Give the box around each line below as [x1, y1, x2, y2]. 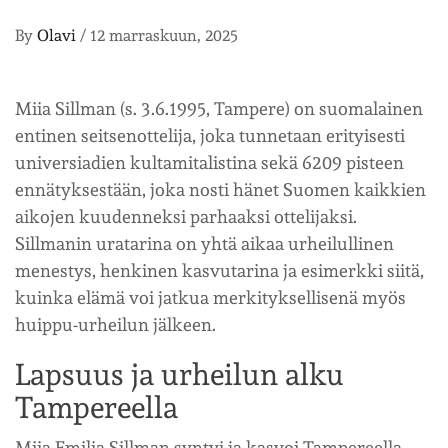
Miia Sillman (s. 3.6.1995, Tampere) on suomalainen [15, 97, 423, 119]
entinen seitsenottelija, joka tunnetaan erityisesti [15, 124, 405, 146]
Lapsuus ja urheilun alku [15, 356, 344, 392]
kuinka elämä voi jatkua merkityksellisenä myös [15, 286, 406, 308]
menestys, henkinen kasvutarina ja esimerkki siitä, [15, 259, 424, 281]
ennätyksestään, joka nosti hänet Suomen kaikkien [15, 178, 426, 200]
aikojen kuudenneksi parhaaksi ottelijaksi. [15, 205, 357, 227]
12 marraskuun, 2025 [90, 25, 238, 45]
